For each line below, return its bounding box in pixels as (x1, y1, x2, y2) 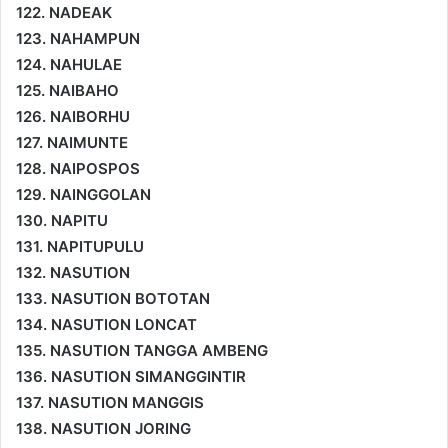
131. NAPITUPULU (16, 236, 144, 256)
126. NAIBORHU (16, 106, 130, 126)
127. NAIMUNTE (16, 132, 128, 152)
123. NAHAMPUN (16, 28, 140, 48)
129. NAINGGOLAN (16, 184, 151, 204)
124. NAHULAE (16, 54, 122, 74)
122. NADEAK (16, 2, 112, 22)
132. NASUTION (16, 262, 130, 282)
